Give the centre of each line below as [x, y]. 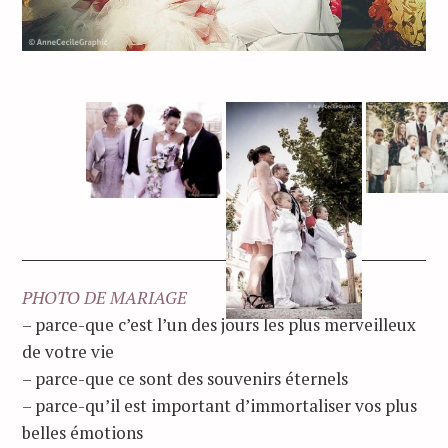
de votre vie [68, 351]
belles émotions [82, 432]
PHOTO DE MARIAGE [104, 297]
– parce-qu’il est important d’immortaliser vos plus [219, 405]
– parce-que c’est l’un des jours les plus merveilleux [219, 324]
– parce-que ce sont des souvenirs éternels [185, 378]
